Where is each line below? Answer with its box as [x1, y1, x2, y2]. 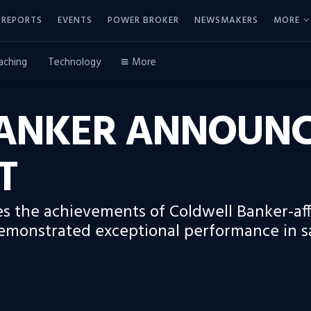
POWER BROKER [108, 12, 179, 28]
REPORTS [1, 12, 42, 28]
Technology [48, 54, 101, 71]
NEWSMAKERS [194, 12, 258, 28]
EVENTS [58, 12, 92, 28]
